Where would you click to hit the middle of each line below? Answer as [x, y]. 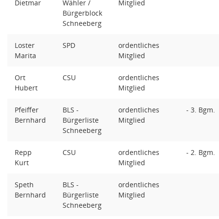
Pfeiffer [27, 110]
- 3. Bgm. [202, 110]
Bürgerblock [82, 13]
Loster [25, 45]
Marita [26, 55]
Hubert [27, 88]
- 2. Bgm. [202, 152]
